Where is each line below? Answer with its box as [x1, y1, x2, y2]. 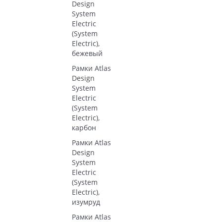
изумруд [72, 197, 100, 207]
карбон [72, 123, 96, 132]
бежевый [72, 49, 103, 58]
